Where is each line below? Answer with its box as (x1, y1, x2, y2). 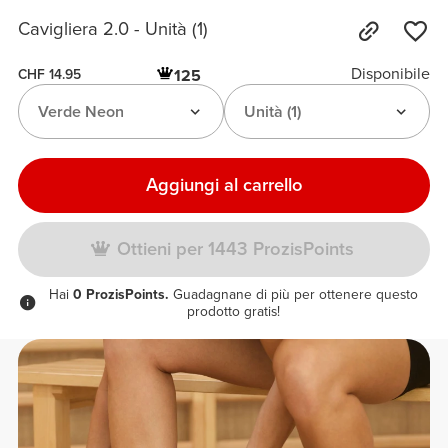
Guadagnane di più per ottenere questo (168, 286, 418, 304)
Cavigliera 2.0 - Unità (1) (18, 18, 209, 41)
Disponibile (350, 64, 430, 85)
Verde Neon (37, 101, 124, 122)
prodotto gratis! (186, 303, 280, 321)
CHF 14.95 (18, 65, 82, 83)
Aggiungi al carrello (145, 173, 303, 196)
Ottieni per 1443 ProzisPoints (116, 238, 354, 261)
